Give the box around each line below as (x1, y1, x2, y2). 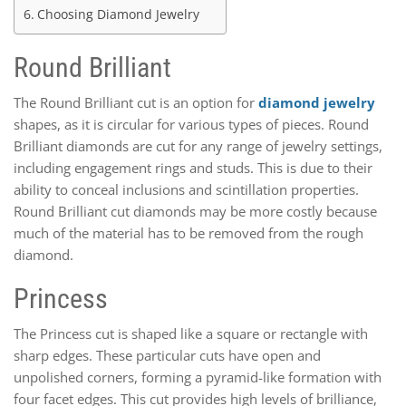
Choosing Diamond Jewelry (36, 5, 199, 23)
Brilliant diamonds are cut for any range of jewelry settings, (14, 136, 382, 155)
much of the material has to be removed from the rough (14, 223, 363, 242)
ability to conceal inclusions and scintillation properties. (14, 179, 359, 198)
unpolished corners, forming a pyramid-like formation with (14, 367, 382, 386)
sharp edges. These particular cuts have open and (14, 345, 321, 364)
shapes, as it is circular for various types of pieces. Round (14, 114, 369, 133)
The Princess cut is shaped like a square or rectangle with (14, 324, 368, 343)
